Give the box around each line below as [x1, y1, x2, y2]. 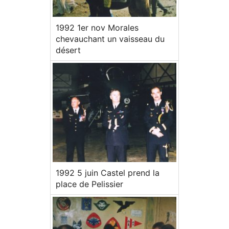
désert [56, 45, 81, 56]
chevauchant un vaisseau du [56, 34, 165, 44]
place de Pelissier [56, 178, 123, 189]
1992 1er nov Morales [56, 22, 139, 33]
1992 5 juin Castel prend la [56, 167, 159, 178]
